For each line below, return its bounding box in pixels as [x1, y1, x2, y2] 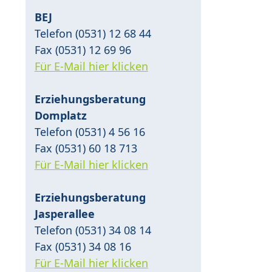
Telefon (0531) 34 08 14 [34, 223, 151, 238]
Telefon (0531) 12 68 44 [34, 26, 151, 41]
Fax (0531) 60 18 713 [34, 141, 137, 156]
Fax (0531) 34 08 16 [34, 239, 131, 254]
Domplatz [34, 108, 87, 123]
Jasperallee [34, 206, 95, 222]
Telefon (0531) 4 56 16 [34, 124, 145, 140]
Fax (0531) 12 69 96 [34, 42, 131, 58]
